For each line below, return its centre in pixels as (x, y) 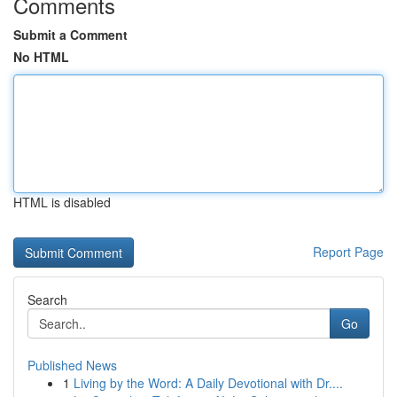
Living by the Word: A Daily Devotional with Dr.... (208, 383)
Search (47, 300)
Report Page (348, 252)
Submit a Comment (70, 35)
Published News (72, 365)
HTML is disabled (62, 202)
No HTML (41, 57)
